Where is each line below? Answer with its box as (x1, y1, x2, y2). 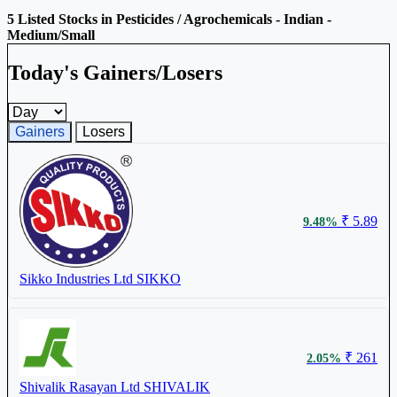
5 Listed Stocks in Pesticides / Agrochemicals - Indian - (7, 11, 331, 27)
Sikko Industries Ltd (19, 271, 133, 287)
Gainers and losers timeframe (7, 102, 169, 118)
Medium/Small (7, 27, 95, 43)
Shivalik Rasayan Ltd (19, 379, 140, 395)
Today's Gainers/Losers (8, 61, 222, 85)
